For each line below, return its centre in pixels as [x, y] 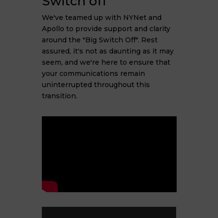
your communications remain [93, 73]
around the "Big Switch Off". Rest [100, 40]
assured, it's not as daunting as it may [108, 51]
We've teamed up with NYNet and [101, 18]
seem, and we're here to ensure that [106, 62]
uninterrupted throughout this [96, 85]
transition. [59, 96]
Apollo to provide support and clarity [106, 29]
